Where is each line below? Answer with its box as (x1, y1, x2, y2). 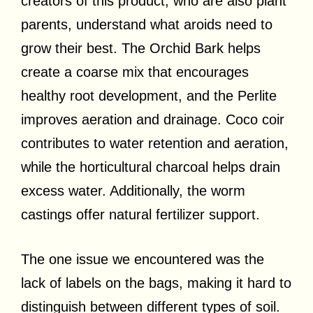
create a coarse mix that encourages (21, 64, 249, 80)
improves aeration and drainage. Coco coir (21, 111, 284, 127)
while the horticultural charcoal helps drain (21, 159, 280, 175)
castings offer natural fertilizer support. (21, 206, 260, 222)
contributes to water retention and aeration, (21, 135, 289, 151)
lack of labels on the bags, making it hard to (21, 275, 291, 291)
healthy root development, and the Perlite (21, 87, 277, 103)
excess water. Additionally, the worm (21, 182, 245, 198)
